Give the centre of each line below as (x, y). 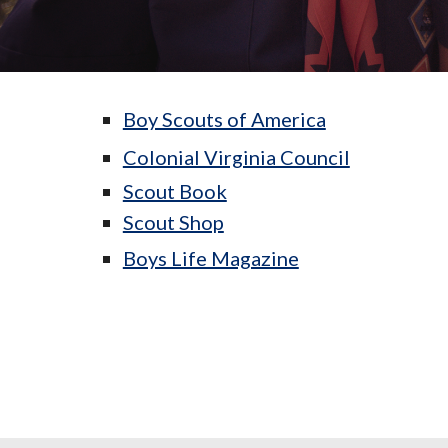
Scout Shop (173, 222)
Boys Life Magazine (210, 257)
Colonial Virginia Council (236, 157)
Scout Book (174, 191)
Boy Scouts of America (224, 119)
